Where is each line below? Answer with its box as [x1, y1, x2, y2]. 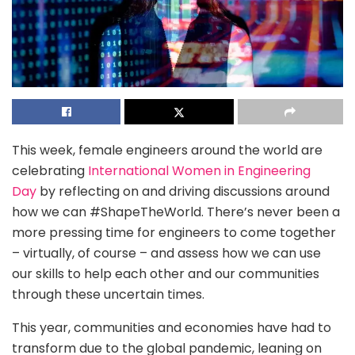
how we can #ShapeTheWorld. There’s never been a [12, 203, 340, 222]
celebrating [12, 162, 88, 181]
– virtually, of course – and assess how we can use [12, 244, 321, 263]
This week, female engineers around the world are [12, 141, 323, 160]
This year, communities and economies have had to [12, 319, 331, 338]
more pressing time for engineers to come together [12, 223, 336, 242]
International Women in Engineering [88, 162, 311, 181]
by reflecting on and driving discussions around [36, 182, 330, 201]
